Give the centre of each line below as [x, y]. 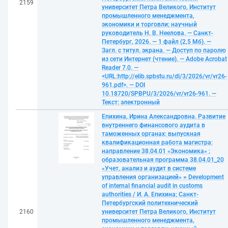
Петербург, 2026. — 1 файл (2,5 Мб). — [156, 42]
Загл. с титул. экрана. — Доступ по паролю [164, 50]
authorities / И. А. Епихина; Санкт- [150, 194]
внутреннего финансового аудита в [153, 125]
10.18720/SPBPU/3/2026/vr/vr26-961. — [159, 94]
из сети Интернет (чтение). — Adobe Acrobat [164, 59]
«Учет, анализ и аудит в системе [149, 168]
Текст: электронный [131, 102]
